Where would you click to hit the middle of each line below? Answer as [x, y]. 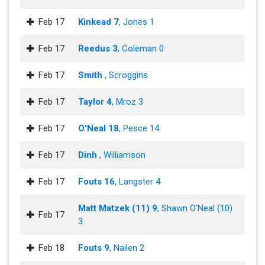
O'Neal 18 [98, 129]
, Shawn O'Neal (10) [195, 209]
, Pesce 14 [139, 129]
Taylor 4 [95, 102]
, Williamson [122, 155]
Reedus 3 [98, 49]
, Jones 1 [137, 22]
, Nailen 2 [127, 248]
